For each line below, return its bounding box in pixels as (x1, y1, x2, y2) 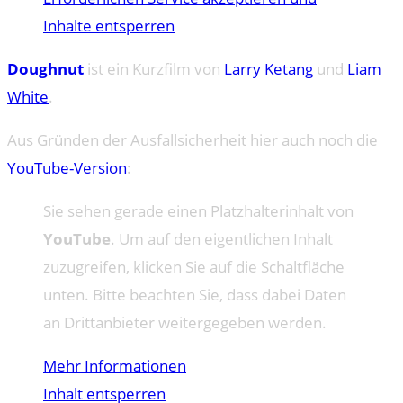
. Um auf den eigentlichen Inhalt (111, 228, 333, 249)
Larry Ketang (224, 58, 313, 79)
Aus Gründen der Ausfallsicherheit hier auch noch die (7, 129, 378, 150)
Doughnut (7, 58, 84, 79)
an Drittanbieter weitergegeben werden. (43, 311, 327, 333)
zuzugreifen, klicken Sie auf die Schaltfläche (43, 255, 345, 277)
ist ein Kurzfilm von (84, 58, 224, 79)
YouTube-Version (7, 157, 127, 178)
